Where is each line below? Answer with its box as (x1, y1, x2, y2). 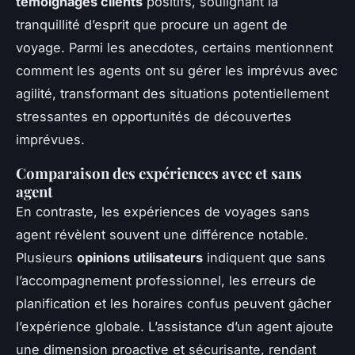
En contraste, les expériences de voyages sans (16, 203, 310, 219)
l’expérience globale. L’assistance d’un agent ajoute (16, 318, 334, 334)
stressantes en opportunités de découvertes (16, 108, 292, 124)
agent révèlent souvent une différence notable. (16, 226, 308, 242)
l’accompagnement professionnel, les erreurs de (16, 272, 316, 288)
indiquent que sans (203, 249, 326, 265)
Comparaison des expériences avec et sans (16, 162, 302, 183)
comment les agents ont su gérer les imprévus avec (16, 62, 338, 78)
